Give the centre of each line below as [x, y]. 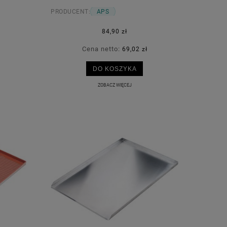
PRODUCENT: [70, 11]
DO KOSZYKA [115, 68]
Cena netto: [102, 49]
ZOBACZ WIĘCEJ [115, 85]
